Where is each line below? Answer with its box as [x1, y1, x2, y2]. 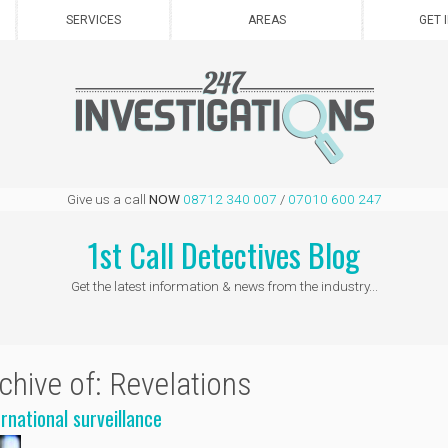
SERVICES [66, 13, 121, 27]
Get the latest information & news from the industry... [70, 278, 378, 294]
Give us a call [66, 191, 149, 207]
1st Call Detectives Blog [88, 231, 360, 278]
